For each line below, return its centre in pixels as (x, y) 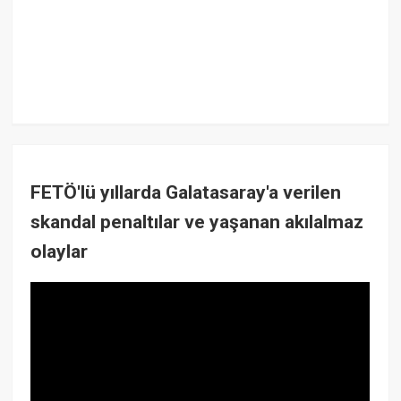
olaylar (60, 251)
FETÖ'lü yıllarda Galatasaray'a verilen (186, 192)
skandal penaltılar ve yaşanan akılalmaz (197, 222)
